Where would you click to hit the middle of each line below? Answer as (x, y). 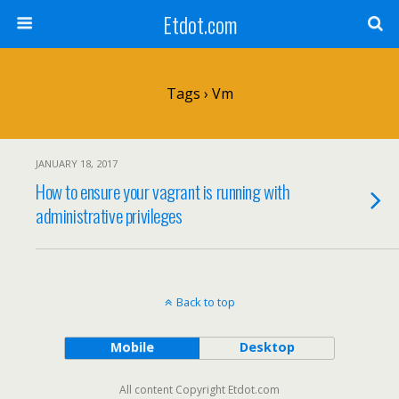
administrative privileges (109, 215)
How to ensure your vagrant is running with (163, 191)
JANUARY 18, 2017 (77, 163)
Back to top (205, 302)
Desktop (267, 347)
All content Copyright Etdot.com (199, 390)
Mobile (132, 347)
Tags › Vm (199, 94)
